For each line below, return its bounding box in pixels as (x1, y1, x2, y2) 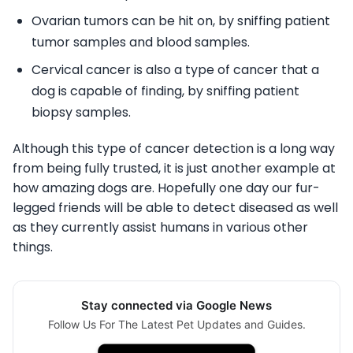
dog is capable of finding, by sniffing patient (32, 82, 299, 101)
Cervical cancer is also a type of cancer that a (32, 61, 319, 80)
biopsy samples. (32, 103, 131, 122)
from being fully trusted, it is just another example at (13, 159, 336, 178)
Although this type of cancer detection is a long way (13, 139, 335, 158)
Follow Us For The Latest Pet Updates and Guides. (47, 318, 306, 332)
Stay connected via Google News (81, 298, 272, 314)
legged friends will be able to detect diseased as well (13, 199, 338, 217)
